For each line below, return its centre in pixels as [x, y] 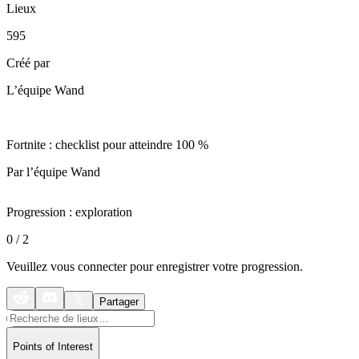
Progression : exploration [69, 212]
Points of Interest [53, 346]
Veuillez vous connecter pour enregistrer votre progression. [155, 267]
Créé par [28, 63]
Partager [119, 302]
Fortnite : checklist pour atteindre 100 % [107, 145]
